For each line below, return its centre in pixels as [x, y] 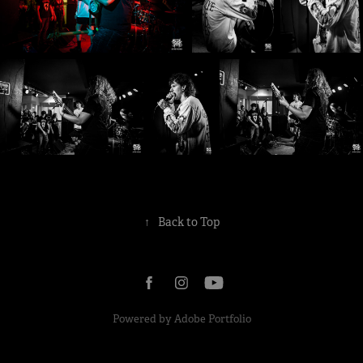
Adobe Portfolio [212, 319]
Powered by [143, 319]
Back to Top [188, 222]
